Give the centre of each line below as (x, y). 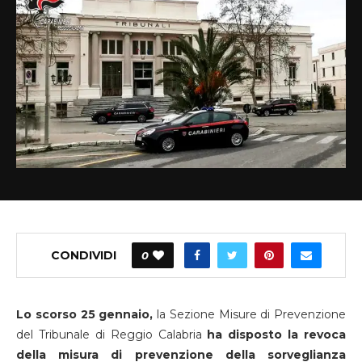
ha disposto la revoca (276, 334)
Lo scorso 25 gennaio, (85, 314)
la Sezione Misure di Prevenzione (249, 314)
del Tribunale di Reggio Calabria (112, 334)
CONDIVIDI (84, 256)
